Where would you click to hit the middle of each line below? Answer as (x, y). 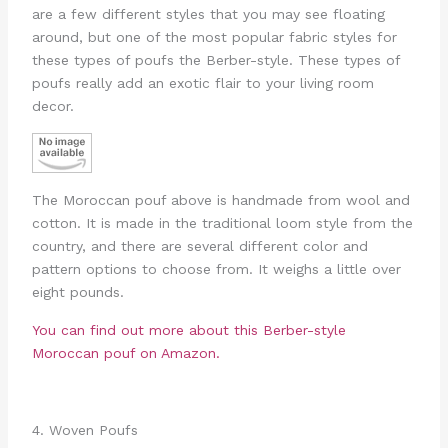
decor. (52, 106)
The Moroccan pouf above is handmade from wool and (220, 199)
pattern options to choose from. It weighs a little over (216, 268)
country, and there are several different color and (199, 245)
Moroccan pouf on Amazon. (125, 353)
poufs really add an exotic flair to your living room (202, 83)
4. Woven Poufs (84, 429)
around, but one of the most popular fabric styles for (214, 37)
